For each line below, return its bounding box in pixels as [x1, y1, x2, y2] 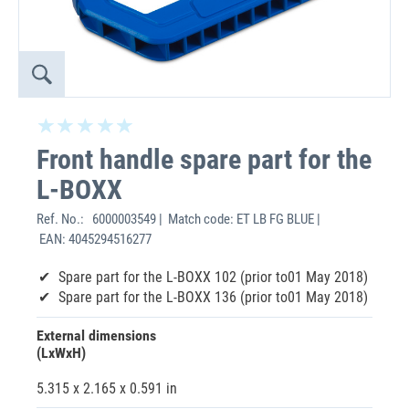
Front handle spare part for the [37, 143, 372, 175]
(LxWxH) [37, 344, 86, 362]
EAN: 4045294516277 [37, 231, 152, 247]
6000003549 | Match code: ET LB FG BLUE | [89, 211, 320, 227]
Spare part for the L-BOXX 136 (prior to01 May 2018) [58, 288, 368, 306]
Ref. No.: [37, 211, 89, 227]
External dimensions [37, 327, 156, 344]
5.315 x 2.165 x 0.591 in [37, 380, 177, 397]
